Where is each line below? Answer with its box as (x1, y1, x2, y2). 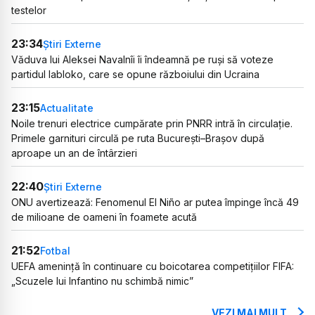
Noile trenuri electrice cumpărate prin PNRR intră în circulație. (11, 117, 292, 130)
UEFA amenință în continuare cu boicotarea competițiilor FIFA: (11, 260, 294, 273)
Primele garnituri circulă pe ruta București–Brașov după (11, 132, 264, 145)
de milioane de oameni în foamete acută (11, 211, 197, 224)
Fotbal (40, 244, 70, 257)
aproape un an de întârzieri (11, 147, 137, 160)
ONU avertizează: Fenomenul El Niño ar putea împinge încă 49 (11, 196, 299, 209)
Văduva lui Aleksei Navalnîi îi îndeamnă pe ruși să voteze (11, 53, 274, 66)
